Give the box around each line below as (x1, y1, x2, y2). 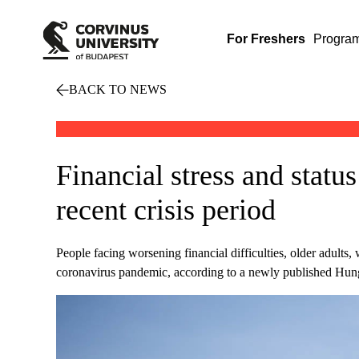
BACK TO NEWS (69, 83, 167, 96)
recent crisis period (56, 194, 276, 226)
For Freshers (227, 32, 306, 46)
